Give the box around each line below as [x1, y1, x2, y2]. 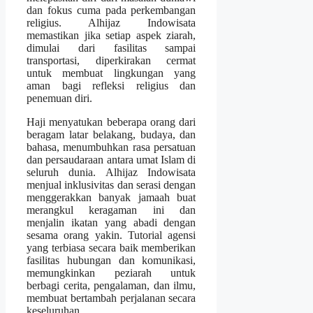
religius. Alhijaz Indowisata [27, 16, 196, 29]
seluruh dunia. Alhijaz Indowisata [27, 166, 196, 178]
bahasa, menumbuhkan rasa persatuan [27, 140, 196, 153]
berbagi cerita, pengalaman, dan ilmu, [27, 279, 196, 291]
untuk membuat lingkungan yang [27, 66, 196, 79]
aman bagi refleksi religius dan [27, 79, 196, 92]
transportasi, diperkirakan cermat [27, 54, 196, 66]
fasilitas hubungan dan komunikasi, [27, 254, 196, 266]
